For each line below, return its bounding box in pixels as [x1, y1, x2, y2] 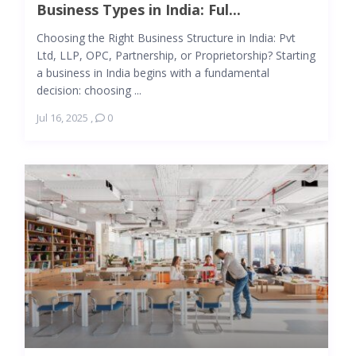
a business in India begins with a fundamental [36, 64, 269, 80]
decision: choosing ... [36, 82, 141, 98]
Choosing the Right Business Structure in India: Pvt [36, 29, 296, 45]
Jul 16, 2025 [36, 110, 88, 125]
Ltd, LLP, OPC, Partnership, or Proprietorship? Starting [36, 47, 315, 63]
